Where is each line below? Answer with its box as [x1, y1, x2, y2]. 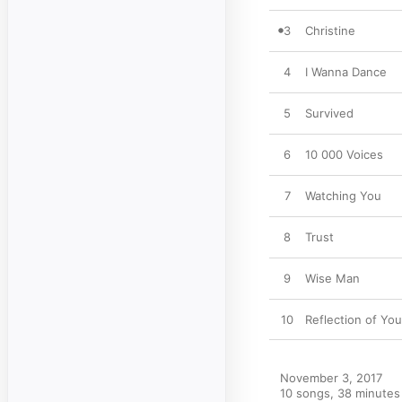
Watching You [305, 188, 381, 203]
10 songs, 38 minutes [280, 386, 400, 400]
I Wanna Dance [305, 65, 387, 79]
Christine [305, 23, 355, 38]
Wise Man [305, 271, 360, 285]
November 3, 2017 [280, 371, 382, 385]
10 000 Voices [305, 147, 383, 162]
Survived [305, 106, 354, 120]
